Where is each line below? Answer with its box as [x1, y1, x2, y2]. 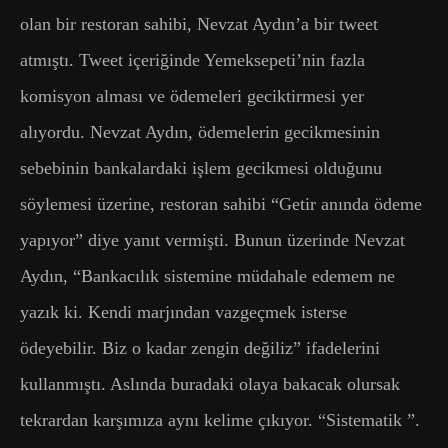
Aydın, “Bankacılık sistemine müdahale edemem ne [20, 265, 395, 286]
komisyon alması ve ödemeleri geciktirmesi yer [20, 85, 364, 106]
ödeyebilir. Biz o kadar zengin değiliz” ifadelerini [20, 337, 380, 358]
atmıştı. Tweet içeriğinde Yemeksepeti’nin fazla [20, 49, 365, 70]
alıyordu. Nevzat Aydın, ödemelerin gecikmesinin [20, 121, 380, 142]
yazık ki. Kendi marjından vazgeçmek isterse [20, 301, 347, 322]
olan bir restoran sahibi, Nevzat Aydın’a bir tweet [20, 13, 378, 34]
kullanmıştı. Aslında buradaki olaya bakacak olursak [20, 373, 400, 394]
